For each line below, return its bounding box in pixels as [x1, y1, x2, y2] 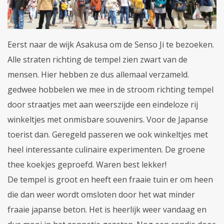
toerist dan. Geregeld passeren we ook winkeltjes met [7, 128, 208, 140]
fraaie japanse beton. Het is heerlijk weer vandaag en [7, 203, 206, 215]
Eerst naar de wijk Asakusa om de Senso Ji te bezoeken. [7, 38, 214, 50]
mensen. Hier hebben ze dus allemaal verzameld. [7, 68, 189, 80]
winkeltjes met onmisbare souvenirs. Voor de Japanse [7, 113, 208, 125]
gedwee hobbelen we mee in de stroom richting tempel [7, 83, 213, 95]
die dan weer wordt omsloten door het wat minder [7, 188, 195, 200]
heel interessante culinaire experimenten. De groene [7, 143, 205, 155]
